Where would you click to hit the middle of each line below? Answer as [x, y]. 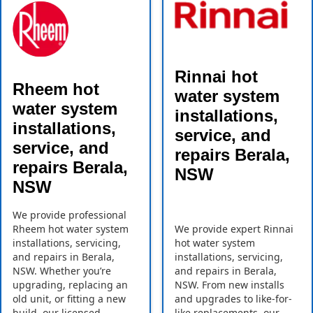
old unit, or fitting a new [69, 299]
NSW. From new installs [230, 285]
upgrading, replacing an [70, 285]
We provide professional [70, 215]
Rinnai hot [216, 77]
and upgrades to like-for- [233, 299]
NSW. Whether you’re [62, 271]
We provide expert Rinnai [234, 229]
